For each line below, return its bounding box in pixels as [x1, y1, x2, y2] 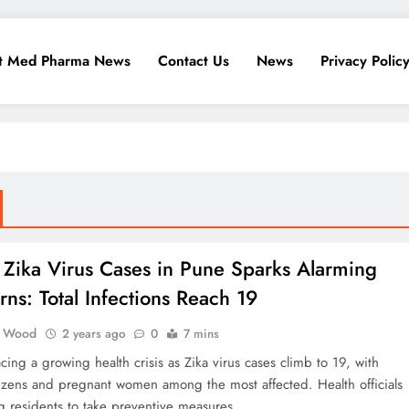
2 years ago [62, 325, 126, 342]
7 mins [184, 325, 220, 342]
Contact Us [158, 50, 229, 71]
